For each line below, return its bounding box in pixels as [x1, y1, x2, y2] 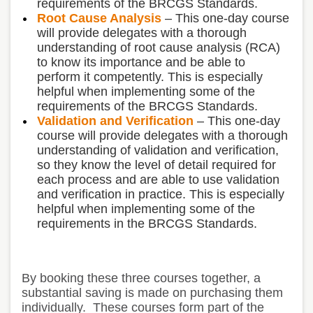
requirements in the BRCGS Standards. [37, 216, 261, 231]
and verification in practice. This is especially [37, 187, 284, 201]
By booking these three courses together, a [22, 270, 261, 285]
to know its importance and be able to [37, 54, 245, 69]
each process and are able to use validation [37, 172, 279, 187]
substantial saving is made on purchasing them [22, 285, 283, 300]
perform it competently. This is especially [37, 69, 263, 84]
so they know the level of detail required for [37, 157, 276, 172]
